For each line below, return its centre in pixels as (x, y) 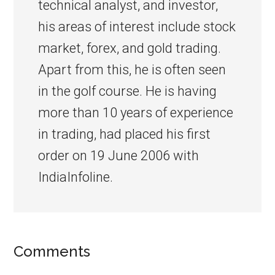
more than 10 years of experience (136, 113)
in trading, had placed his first (125, 134)
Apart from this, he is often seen (132, 70)
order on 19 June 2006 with (119, 156)
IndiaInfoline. (76, 177)
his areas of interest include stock (137, 27)
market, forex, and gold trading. (130, 48)
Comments (52, 251)
